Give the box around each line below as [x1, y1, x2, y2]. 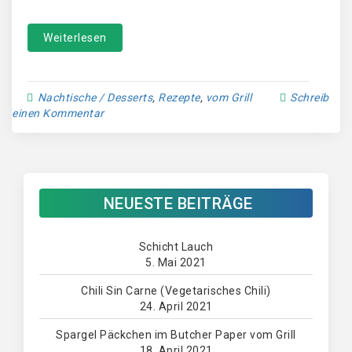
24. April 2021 [139, 300, 213, 313]
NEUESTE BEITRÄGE [103, 194, 253, 214]
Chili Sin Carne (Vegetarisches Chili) [81, 284, 271, 298]
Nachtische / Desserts [37, 91, 152, 104]
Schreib [290, 91, 329, 104]
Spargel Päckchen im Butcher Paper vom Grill [56, 328, 296, 342]
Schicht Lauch [138, 240, 214, 254]
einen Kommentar [12, 107, 104, 120]
